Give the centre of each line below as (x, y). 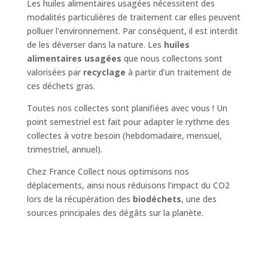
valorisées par (55, 72)
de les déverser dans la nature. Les (94, 44)
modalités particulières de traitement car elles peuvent (133, 17)
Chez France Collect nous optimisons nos (108, 171)
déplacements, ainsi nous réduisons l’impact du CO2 (128, 185)
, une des (199, 199)
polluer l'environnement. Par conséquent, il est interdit (132, 31)
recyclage (104, 72)
